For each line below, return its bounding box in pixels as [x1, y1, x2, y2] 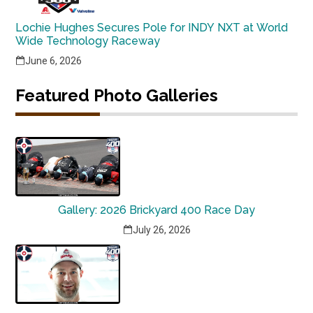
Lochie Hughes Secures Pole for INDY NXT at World [15, 21, 289, 34]
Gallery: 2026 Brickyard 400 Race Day [58, 203, 255, 217]
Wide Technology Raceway [15, 34, 161, 48]
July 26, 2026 [132, 224, 191, 235]
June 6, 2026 [25, 55, 82, 66]
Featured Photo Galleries [15, 85, 219, 105]
